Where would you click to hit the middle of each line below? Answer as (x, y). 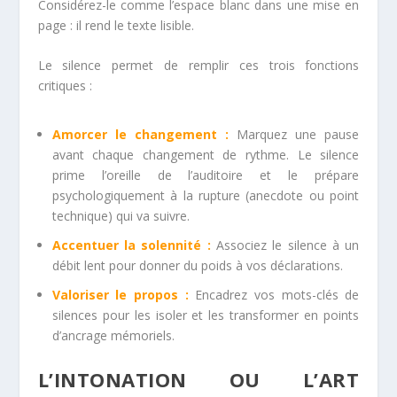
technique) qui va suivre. (121, 216)
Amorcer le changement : (140, 135)
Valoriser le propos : (120, 294)
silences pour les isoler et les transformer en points (206, 315)
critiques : (65, 86)
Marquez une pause (298, 135)
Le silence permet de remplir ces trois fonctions (198, 66)
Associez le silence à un (285, 245)
